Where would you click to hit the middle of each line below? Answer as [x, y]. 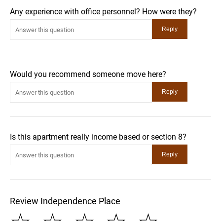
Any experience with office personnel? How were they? [103, 12]
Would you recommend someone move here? [88, 74]
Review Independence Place [65, 201]
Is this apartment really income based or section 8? [98, 137]
